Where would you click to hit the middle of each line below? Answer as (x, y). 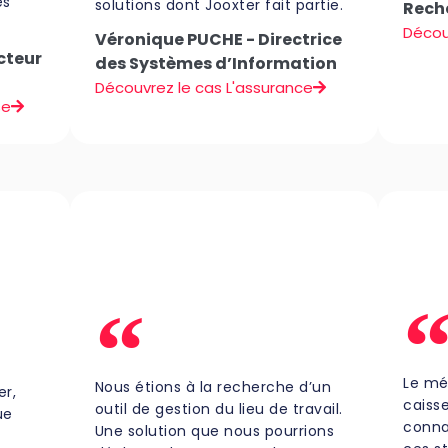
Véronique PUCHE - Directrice (218, 39)
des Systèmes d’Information (215, 63)
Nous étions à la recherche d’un (213, 386)
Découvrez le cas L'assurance (203, 87)
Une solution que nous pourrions (214, 430)
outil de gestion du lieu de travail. (218, 408)
